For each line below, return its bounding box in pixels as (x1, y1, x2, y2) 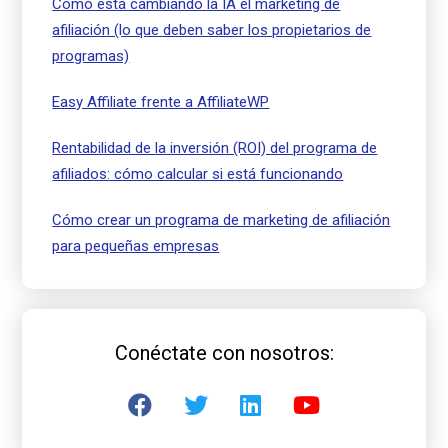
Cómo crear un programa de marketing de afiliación (52, 210, 391, 229)
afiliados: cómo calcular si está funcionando (52, 164, 344, 183)
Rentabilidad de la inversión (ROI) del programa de (52, 138, 378, 157)
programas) (52, 46, 130, 65)
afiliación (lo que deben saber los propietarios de (52, 20, 372, 39)
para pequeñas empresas (52, 236, 220, 255)
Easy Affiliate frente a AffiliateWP (52, 92, 270, 111)
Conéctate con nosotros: (114, 340, 334, 365)
